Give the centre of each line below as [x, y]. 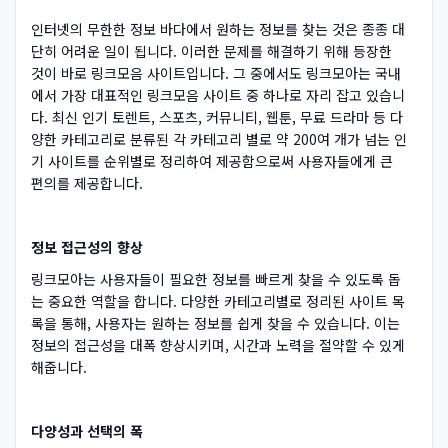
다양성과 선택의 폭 [87, 430]
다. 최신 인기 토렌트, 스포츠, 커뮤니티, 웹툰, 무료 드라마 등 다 [217, 116]
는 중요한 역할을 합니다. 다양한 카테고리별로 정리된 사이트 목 [218, 300]
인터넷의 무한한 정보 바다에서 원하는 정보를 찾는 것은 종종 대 [218, 28]
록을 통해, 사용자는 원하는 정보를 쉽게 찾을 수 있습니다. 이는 [215, 322]
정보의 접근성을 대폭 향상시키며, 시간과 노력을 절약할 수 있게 [218, 344]
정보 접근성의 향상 [87, 246]
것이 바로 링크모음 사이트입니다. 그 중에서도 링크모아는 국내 [216, 72]
